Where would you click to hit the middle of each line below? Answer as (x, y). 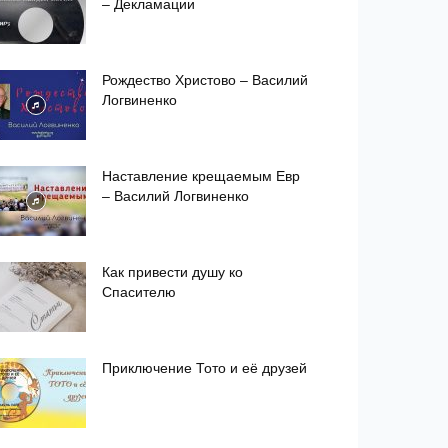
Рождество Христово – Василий (205, 80)
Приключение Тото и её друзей (204, 368)
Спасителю (139, 292)
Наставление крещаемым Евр (201, 176)
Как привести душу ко (172, 272)
